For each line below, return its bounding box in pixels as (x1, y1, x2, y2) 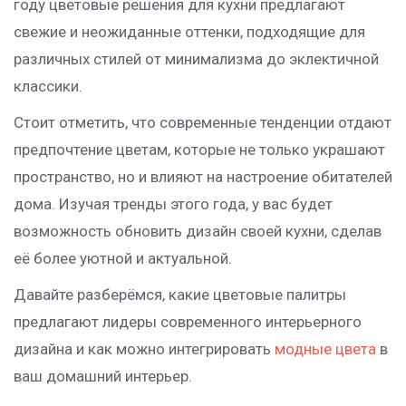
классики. (14, 77, 82, 96)
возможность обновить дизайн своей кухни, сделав (14, 222, 382, 241)
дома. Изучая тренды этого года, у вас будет (14, 195, 333, 214)
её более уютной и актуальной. (14, 249, 232, 268)
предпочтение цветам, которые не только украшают (14, 140, 385, 159)
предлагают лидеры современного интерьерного (14, 313, 362, 332)
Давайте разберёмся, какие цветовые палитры (14, 285, 346, 304)
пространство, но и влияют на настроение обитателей (14, 168, 392, 187)
